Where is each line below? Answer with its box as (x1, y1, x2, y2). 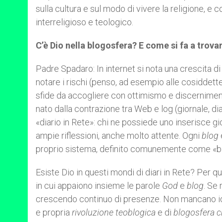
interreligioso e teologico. (36, 17, 133, 27)
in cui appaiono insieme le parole (36, 180, 162, 191)
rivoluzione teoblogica (72, 207, 156, 218)
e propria (36, 207, 72, 218)
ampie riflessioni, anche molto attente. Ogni (36, 130, 202, 141)
